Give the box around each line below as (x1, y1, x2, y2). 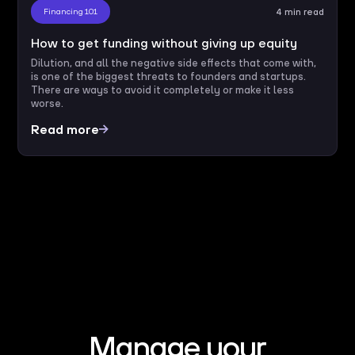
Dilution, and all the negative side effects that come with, (31, 56, 317, 69)
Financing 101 (44, 6, 98, 16)
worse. (31, 97, 64, 109)
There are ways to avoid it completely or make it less (31, 83, 295, 96)
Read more (31, 121, 100, 136)
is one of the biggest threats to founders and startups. (31, 70, 307, 82)
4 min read (275, 6, 324, 17)
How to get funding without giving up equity (31, 35, 298, 50)
